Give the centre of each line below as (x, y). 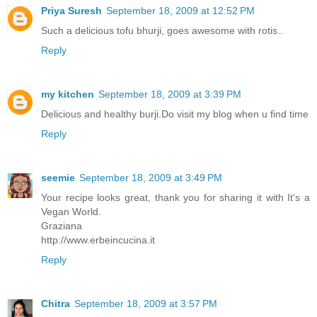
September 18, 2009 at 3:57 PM (146, 303)
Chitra (56, 303)
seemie (58, 177)
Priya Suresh (71, 10)
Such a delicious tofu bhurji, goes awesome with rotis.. (162, 30)
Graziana (62, 225)
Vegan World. (71, 211)
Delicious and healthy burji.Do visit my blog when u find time (175, 114)
